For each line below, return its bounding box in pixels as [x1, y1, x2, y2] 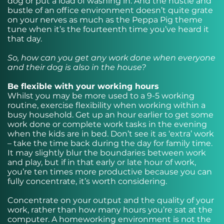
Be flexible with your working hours [7, 81, 159, 91]
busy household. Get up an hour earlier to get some [7, 110, 213, 119]
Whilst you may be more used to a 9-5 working [7, 91, 194, 100]
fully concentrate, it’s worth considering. [7, 176, 169, 186]
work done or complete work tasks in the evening [7, 119, 207, 129]
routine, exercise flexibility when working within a [7, 100, 205, 110]
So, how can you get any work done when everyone [7, 53, 215, 62]
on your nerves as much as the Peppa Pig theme [7, 15, 202, 24]
